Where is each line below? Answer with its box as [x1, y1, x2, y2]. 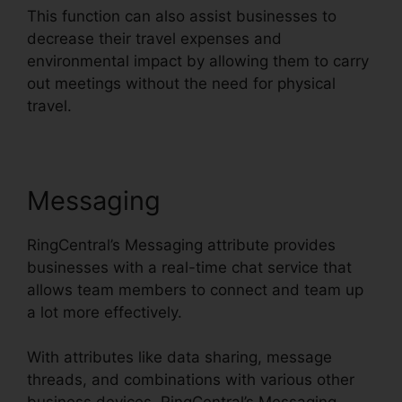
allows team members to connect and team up [27, 280, 363, 299]
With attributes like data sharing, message [27, 348, 332, 367]
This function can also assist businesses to [27, 6, 336, 25]
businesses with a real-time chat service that [27, 258, 352, 276]
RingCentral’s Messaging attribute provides [27, 235, 336, 254]
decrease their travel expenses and [27, 29, 282, 48]
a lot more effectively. [27, 302, 182, 321]
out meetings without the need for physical [27, 74, 336, 92]
